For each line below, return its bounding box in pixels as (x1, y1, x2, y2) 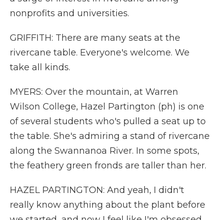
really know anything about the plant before (10, 199, 205, 210)
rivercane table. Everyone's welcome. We (10, 47, 190, 58)
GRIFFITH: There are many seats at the (10, 32, 180, 43)
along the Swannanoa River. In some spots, (10, 145, 199, 156)
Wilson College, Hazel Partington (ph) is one (10, 101, 204, 112)
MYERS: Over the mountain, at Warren (10, 86, 178, 97)
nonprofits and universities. (10, 8, 129, 19)
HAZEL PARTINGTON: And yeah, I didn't (10, 185, 184, 195)
